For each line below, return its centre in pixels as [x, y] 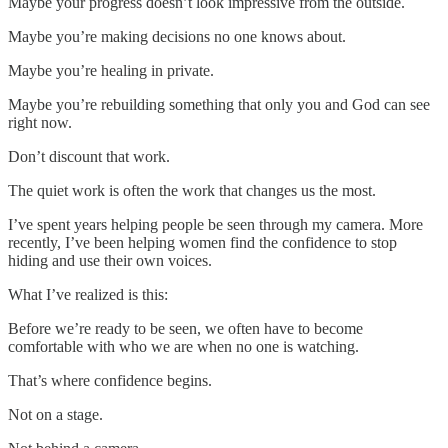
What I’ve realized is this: [88, 294]
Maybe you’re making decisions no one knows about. [177, 36]
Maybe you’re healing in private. [111, 70]
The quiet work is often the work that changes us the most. [192, 190]
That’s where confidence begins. [110, 380]
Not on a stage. [55, 414]
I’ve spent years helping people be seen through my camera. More [215, 224]
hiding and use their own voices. [110, 260]
